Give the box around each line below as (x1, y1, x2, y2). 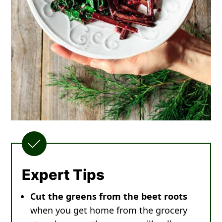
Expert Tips (22, 166, 105, 184)
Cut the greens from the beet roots (30, 190, 188, 203)
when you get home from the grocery (30, 204, 188, 217)
